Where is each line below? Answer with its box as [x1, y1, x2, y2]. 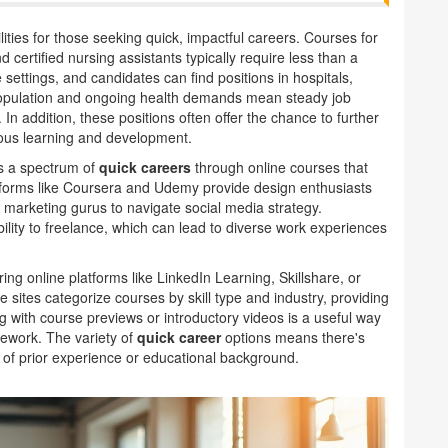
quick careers [99, 157, 191, 177]
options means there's [221, 327, 365, 347]
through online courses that [191, 157, 368, 177]
